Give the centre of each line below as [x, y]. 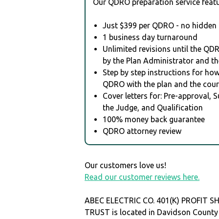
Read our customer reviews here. [142, 177]
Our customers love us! [126, 165]
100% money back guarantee [154, 119]
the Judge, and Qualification [153, 107]
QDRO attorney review [142, 131]
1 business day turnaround [150, 37]
